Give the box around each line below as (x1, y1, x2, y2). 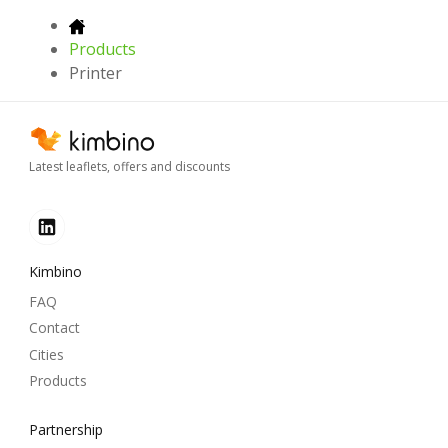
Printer (69, 62, 122, 85)
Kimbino (29, 261, 82, 281)
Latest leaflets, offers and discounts (29, 157, 230, 175)
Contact (29, 318, 80, 338)
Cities (29, 344, 64, 364)
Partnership (29, 419, 103, 439)
